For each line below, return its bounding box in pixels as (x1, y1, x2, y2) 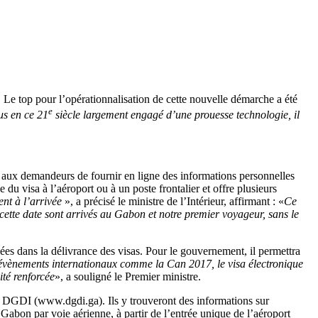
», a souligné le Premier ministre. (55, 270, 201, 283)
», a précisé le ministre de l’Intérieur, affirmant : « (62, 195, 284, 208)
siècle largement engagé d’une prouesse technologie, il (53, 109, 300, 121)
